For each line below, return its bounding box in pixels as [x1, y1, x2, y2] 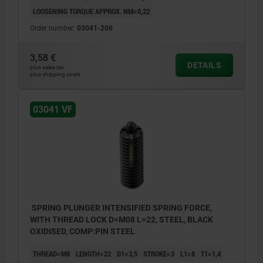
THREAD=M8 [33, 248, 70, 259]
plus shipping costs [30, 70, 80, 77]
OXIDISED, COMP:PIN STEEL [30, 227, 135, 237]
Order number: [30, 23, 77, 32]
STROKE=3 [143, 248, 174, 259]
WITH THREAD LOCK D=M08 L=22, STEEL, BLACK [30, 215, 213, 225]
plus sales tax [30, 63, 64, 70]
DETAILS [187, 60, 221, 70]
